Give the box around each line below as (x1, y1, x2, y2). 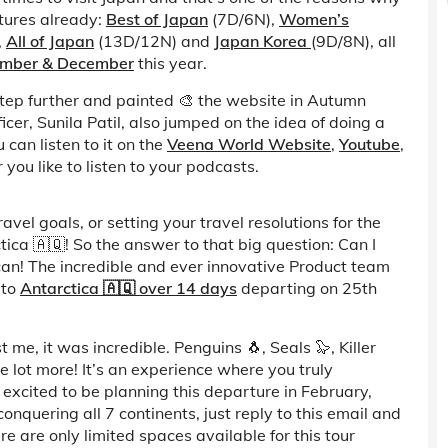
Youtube (339, 133, 400, 154)
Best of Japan (106, 8, 208, 29)
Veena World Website (167, 133, 331, 154)
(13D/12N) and (94, 30, 214, 51)
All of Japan (6, 30, 94, 51)
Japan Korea (214, 30, 311, 51)
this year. (134, 52, 207, 73)
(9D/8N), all (311, 30, 396, 51)
